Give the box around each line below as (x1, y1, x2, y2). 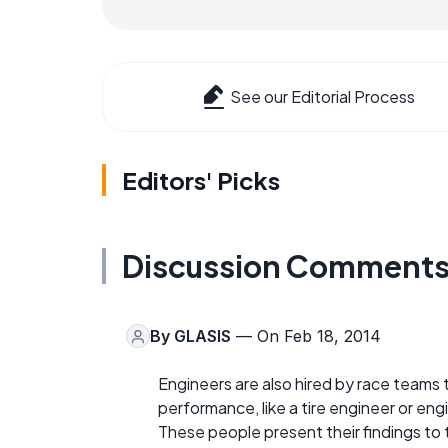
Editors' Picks (122, 165, 280, 196)
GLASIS (174, 326, 231, 347)
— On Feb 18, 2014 (231, 326, 381, 347)
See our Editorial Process (230, 86, 415, 108)
